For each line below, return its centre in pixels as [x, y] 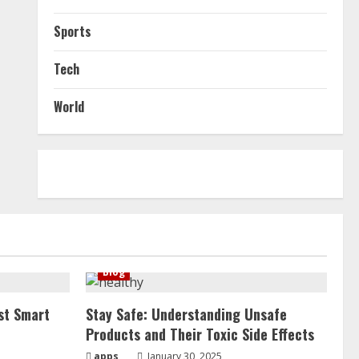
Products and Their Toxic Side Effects [200, 334]
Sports [72, 31]
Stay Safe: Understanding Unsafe [186, 314]
